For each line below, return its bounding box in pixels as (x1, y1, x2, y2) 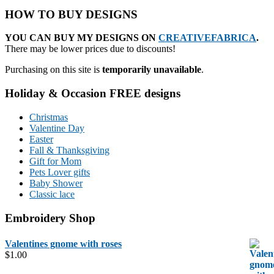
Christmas (29, 111, 68, 122)
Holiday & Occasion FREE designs (5, 87, 180, 100)
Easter (29, 133, 53, 144)
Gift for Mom (29, 155, 81, 166)
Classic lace (29, 188, 75, 199)
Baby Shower (29, 177, 83, 188)
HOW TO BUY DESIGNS (5, 7, 138, 21)
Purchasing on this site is (5, 64, 102, 75)
